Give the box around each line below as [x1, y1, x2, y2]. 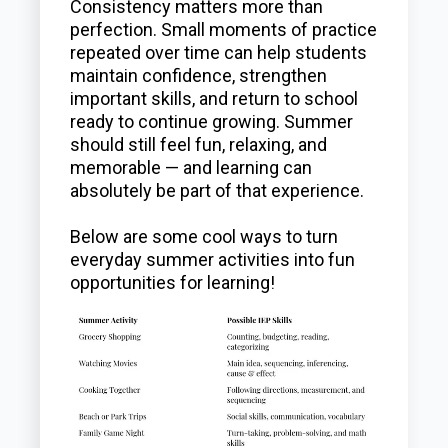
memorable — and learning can [70, 157, 313, 178]
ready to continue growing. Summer [70, 111, 354, 132]
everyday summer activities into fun [70, 249, 356, 270]
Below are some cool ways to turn [70, 226, 339, 247]
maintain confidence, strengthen [70, 65, 328, 86]
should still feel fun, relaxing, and [70, 134, 328, 155]
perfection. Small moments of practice [70, 19, 378, 40]
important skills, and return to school [70, 88, 359, 109]
